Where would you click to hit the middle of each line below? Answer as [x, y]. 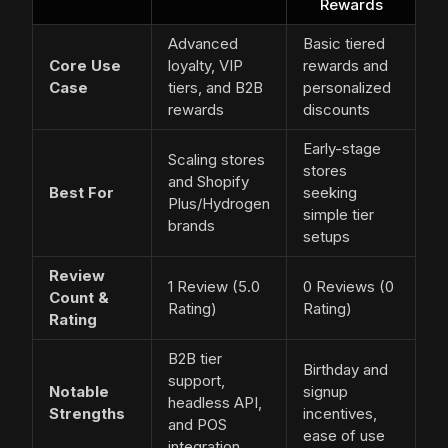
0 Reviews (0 [348, 287]
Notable [79, 392]
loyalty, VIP [205, 66]
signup [325, 392]
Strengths [87, 414]
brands [191, 226]
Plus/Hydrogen [219, 204]
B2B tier [195, 359]
